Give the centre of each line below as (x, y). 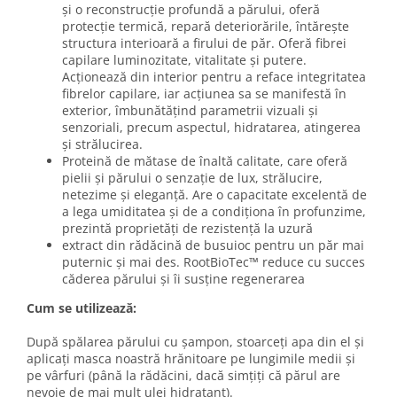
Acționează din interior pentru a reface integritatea (214, 76)
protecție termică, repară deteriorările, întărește (206, 26)
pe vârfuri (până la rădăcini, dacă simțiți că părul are (183, 375)
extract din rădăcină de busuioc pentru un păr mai (213, 245)
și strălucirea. (102, 144)
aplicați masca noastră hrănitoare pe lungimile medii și (191, 358)
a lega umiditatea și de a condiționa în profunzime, (214, 211)
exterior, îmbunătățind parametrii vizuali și (190, 110)
